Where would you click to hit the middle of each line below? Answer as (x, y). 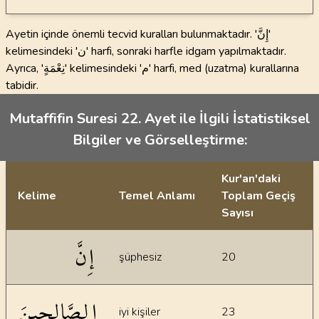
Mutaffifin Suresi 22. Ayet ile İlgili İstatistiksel (159, 119)
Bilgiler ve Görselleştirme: (159, 140)
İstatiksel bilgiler (46, 238)
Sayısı (237, 213)
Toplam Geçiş (258, 196)
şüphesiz (140, 257)
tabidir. (22, 85)
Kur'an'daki (251, 179)
